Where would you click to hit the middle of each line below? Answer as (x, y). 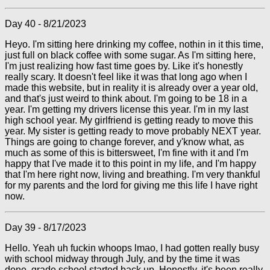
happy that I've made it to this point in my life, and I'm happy (130, 164)
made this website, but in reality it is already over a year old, (131, 88)
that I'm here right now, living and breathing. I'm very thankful (133, 174)
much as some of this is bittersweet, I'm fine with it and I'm (127, 153)
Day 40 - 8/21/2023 (46, 24)
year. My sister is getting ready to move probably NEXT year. (133, 131)
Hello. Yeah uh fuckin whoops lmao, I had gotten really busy (132, 248)
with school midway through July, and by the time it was (122, 259)
